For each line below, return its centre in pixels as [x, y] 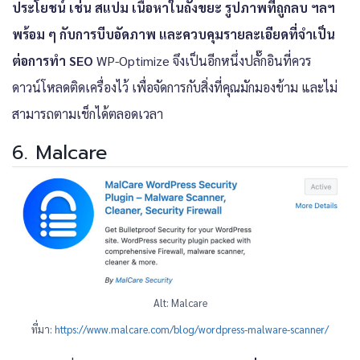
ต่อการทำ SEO [53, 60]
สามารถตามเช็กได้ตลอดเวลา [88, 113]
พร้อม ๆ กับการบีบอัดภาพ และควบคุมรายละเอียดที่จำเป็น [174, 34]
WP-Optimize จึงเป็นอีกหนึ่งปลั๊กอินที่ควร [202, 60]
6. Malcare [60, 152]
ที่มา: [43, 329]
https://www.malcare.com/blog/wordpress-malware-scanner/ [192, 329]
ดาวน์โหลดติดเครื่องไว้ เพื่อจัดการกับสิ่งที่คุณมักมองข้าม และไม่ [175, 87]
